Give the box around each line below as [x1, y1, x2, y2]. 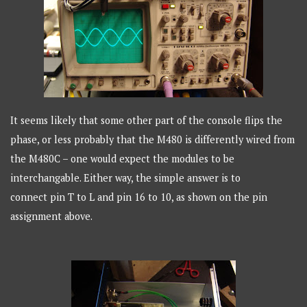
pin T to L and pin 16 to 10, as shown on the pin [50, 191, 268, 204]
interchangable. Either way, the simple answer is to [10, 171, 241, 185]
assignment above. [10, 210, 93, 223]
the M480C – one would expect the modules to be [10, 152, 235, 166]
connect [10, 191, 48, 204]
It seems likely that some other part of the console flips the [10, 114, 283, 127]
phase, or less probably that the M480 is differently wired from [10, 133, 295, 147]
